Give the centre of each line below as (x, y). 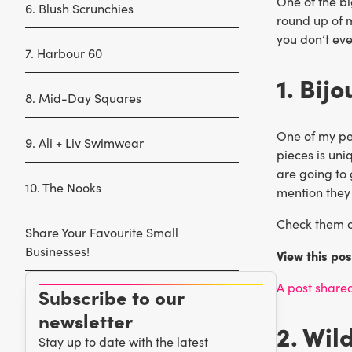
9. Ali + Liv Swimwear (84, 143)
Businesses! (57, 251)
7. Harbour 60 (64, 53)
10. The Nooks (63, 187)
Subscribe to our (111, 297)
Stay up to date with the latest (123, 341)
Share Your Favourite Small (102, 232)
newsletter (86, 320)
